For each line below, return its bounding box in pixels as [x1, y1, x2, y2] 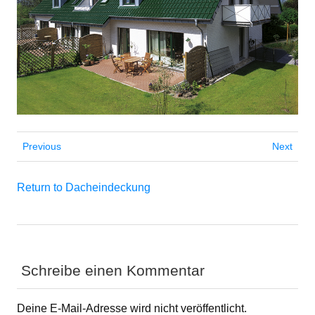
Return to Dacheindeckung [17, 181, 150, 193]
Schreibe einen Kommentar [21, 262, 205, 279]
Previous [22, 140, 61, 152]
